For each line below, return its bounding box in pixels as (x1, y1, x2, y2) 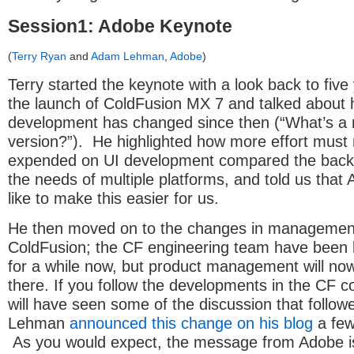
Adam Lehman (91, 49, 164, 62)
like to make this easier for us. (8, 189, 219, 207)
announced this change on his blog (70, 314, 313, 332)
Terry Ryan (12, 49, 66, 62)
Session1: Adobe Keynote (8, 15, 232, 36)
